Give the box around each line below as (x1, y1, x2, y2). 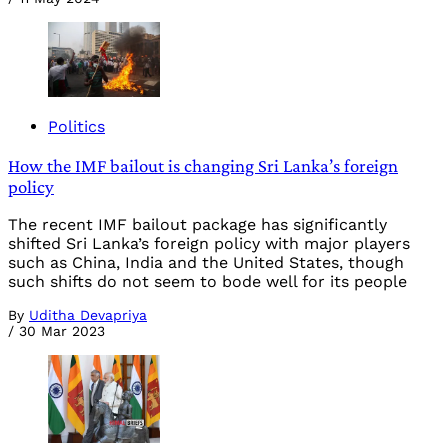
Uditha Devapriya (29, 307, 147, 324)
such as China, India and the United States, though (8, 253, 404, 273)
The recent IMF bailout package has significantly (8, 215, 387, 235)
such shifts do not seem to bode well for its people (8, 272, 407, 292)
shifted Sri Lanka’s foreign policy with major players (8, 234, 410, 254)
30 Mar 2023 (19, 323, 105, 340)
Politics (48, 116, 105, 136)
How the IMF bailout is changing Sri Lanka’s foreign (8, 154, 398, 176)
